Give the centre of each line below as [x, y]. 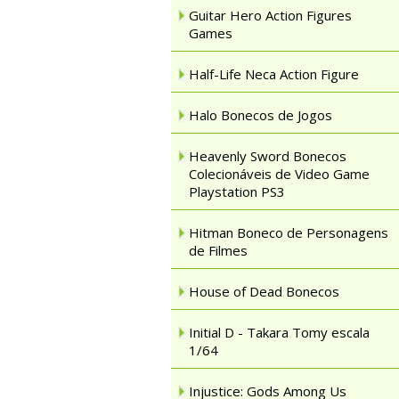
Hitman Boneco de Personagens [289, 232]
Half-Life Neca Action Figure [274, 74]
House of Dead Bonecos [264, 291]
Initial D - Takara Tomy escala [279, 332]
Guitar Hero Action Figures [270, 15]
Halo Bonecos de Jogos [261, 115]
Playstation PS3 [237, 191]
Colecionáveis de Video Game [279, 174]
